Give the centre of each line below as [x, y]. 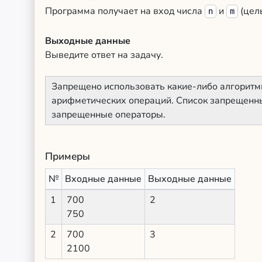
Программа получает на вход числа [125, 11]
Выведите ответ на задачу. [104, 55]
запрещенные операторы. [108, 115]
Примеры [68, 156]
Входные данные [103, 179]
